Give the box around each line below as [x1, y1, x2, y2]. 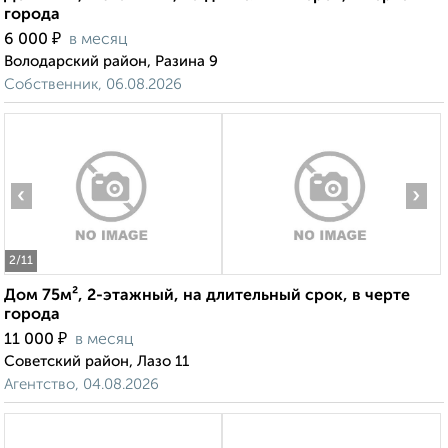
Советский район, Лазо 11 [4, 354, 189, 370]
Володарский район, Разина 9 [4, 54, 218, 70]
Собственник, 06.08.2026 [4, 77, 182, 93]
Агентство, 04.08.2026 [4, 377, 159, 393]
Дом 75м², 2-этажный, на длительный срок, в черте [4, 288, 410, 305]
